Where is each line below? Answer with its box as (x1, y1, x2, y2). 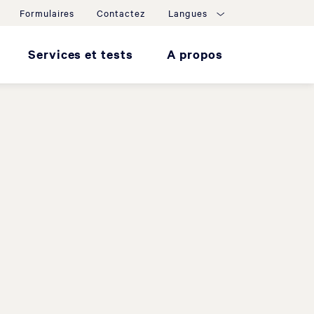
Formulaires (20, 6, 75, 19)
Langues (168, 6, 207, 19)
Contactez (97, 6, 146, 19)
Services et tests (27, 45, 133, 62)
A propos (166, 45, 223, 62)
